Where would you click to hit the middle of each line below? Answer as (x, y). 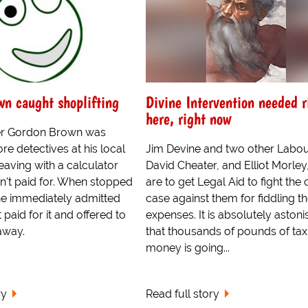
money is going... (187, 247)
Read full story (182, 294)
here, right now (188, 118)
